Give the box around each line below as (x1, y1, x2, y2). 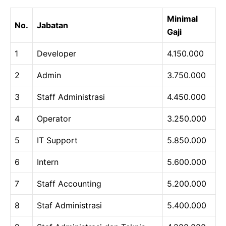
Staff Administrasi (37, 92, 105, 102)
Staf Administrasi (37, 200, 102, 211)
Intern (37, 157, 59, 167)
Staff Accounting (37, 179, 101, 189)
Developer (37, 48, 76, 59)
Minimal (167, 14, 198, 24)
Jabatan (37, 20, 68, 31)
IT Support (37, 135, 78, 146)
